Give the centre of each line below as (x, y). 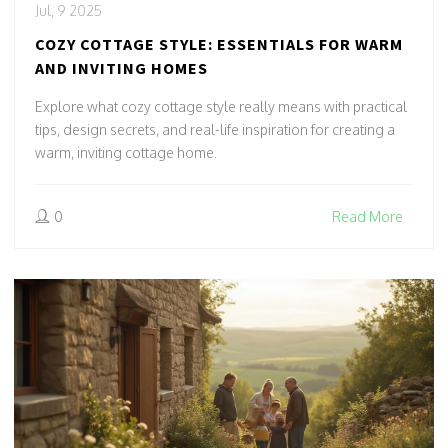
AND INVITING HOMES (121, 67)
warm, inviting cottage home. (126, 152)
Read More (367, 216)
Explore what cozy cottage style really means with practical (221, 106)
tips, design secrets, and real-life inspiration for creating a (215, 129)
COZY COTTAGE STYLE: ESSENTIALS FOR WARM (219, 43)
